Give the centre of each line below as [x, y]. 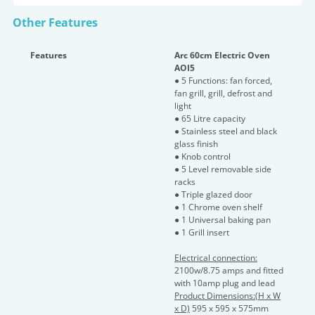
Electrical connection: [216, 258]
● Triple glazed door [213, 194]
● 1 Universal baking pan [223, 220]
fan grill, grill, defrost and [223, 93]
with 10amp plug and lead [225, 283]
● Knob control [202, 156]
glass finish [196, 144]
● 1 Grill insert [202, 232]
